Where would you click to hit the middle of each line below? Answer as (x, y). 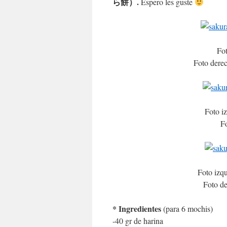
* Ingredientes (137, 209)
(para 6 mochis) (187, 209)
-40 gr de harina (138, 221)
